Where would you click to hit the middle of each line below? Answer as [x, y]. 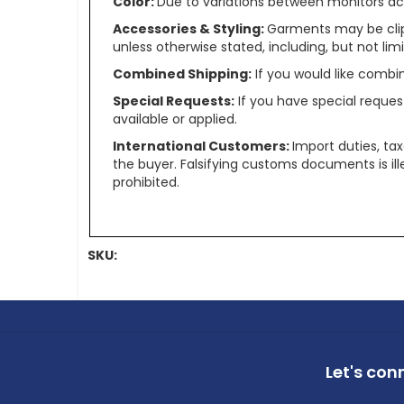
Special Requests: [173, 101]
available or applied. [174, 119]
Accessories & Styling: [189, 29]
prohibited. [146, 183]
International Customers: [202, 147]
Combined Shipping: [182, 74]
